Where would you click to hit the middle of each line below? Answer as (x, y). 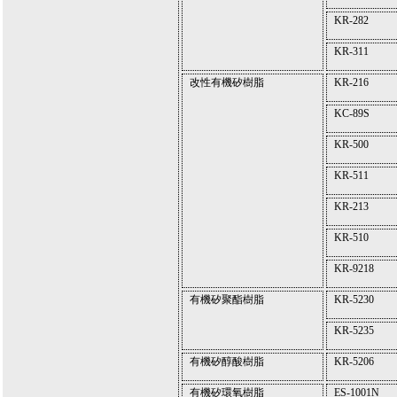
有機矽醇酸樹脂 (226, 362)
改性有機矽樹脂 (226, 83)
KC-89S (351, 114)
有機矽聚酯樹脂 (226, 300)
